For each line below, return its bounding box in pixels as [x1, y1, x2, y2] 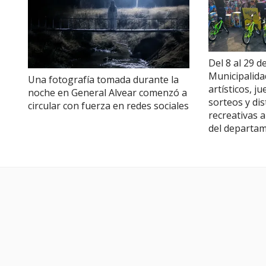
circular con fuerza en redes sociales [28, 99, 189, 112]
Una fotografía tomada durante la [28, 72, 179, 86]
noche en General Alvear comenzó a [28, 85, 187, 99]
